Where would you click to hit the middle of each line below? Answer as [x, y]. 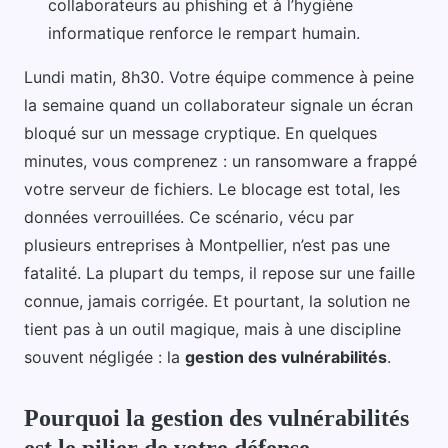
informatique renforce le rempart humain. [204, 32]
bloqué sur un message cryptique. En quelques [200, 132]
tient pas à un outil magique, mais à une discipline [212, 328]
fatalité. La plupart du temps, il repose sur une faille [219, 272]
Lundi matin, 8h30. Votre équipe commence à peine [219, 76]
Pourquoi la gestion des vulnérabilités [216, 417]
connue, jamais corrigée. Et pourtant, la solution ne [217, 300]
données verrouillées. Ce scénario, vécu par [189, 216]
